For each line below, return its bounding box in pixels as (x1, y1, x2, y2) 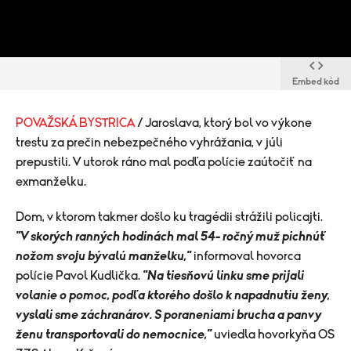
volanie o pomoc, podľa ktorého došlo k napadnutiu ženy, (16, 289, 330, 302)
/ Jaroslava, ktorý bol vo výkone (137, 117, 312, 129)
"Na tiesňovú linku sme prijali (143, 270, 304, 282)
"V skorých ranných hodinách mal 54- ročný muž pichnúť (16, 230, 326, 243)
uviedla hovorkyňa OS (212, 328, 335, 341)
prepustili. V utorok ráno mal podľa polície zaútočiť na (16, 156, 312, 168)
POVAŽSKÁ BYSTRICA (16, 117, 137, 129)
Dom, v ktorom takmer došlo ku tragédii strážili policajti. (16, 211, 323, 223)
